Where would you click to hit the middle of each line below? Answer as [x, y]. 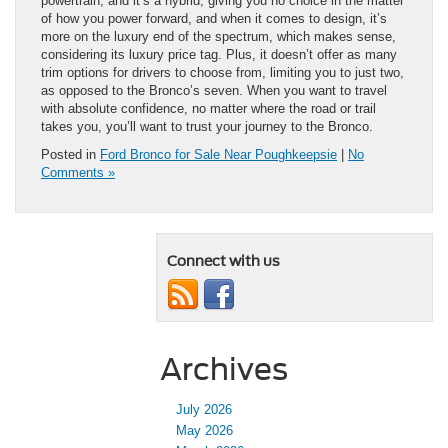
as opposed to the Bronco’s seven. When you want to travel [214, 91]
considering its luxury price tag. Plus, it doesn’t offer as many [219, 55]
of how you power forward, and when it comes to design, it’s [214, 19]
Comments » [78, 173]
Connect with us [223, 261]
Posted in [70, 155]
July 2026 [204, 410]
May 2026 [204, 431]
